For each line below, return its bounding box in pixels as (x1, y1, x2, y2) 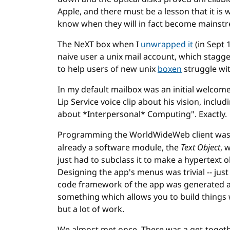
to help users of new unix (57, 63, 158, 75)
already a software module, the (57, 142, 181, 154)
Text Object (181, 142, 220, 153)
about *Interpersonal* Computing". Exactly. (57, 108, 227, 121)
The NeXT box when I (57, 39, 141, 51)
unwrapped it (141, 39, 193, 51)
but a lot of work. (57, 203, 124, 216)
